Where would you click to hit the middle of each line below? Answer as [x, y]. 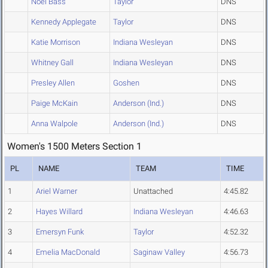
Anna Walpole [54, 124]
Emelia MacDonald [68, 252]
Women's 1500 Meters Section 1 [74, 147]
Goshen [126, 83]
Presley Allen [53, 83]
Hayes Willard [59, 212]
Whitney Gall [52, 63]
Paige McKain [54, 103]
